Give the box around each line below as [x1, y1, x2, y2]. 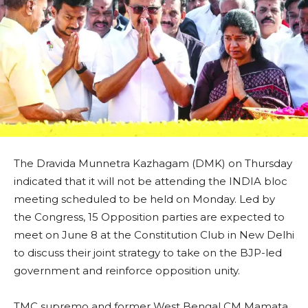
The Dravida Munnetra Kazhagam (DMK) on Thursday [14, 157, 292, 170]
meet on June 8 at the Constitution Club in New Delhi [14, 228, 294, 242]
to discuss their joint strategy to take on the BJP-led [14, 246, 282, 260]
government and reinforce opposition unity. [14, 264, 240, 278]
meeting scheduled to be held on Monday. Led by [14, 192, 275, 206]
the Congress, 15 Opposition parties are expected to [14, 210, 285, 224]
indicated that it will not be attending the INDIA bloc [14, 175, 287, 188]
